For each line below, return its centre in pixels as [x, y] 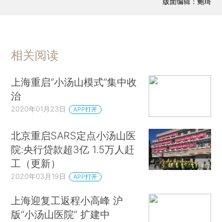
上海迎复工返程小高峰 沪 [67, 200]
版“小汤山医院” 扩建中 [61, 214]
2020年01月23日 [39, 109]
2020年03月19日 [39, 176]
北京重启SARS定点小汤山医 [74, 135]
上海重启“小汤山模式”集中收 [74, 82]
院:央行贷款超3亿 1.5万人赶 [73, 149]
